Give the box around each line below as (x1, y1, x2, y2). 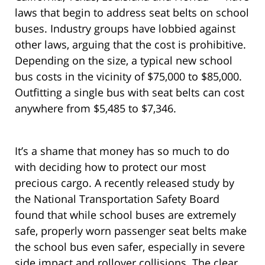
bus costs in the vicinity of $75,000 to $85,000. (15, 69, 242, 84)
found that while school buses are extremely (15, 208, 236, 222)
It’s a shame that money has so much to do (15, 144, 230, 159)
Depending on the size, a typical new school (15, 53, 232, 68)
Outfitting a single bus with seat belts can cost (15, 85, 244, 100)
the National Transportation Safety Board (15, 192, 219, 206)
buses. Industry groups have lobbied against (15, 21, 235, 36)
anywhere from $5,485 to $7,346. (15, 101, 176, 116)
